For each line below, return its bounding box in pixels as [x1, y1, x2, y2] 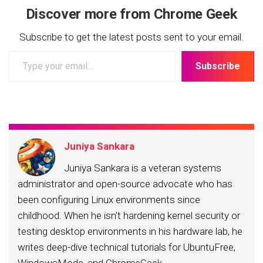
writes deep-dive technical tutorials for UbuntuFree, [18, 241, 235, 254]
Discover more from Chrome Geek [25, 6, 238, 23]
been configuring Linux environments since [18, 194, 200, 206]
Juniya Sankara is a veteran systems [64, 162, 221, 174]
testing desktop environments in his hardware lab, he [18, 225, 242, 238]
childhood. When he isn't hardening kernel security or [18, 210, 240, 222]
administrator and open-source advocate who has [18, 178, 232, 190]
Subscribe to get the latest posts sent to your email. [19, 31, 244, 43]
